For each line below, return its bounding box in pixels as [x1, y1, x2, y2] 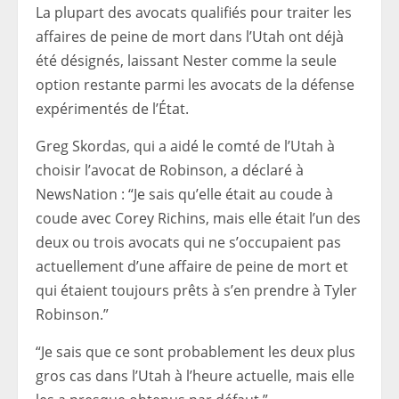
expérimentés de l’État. [36, 99, 189, 118]
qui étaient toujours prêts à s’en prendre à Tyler [36, 281, 357, 300]
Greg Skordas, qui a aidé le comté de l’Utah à [36, 136, 335, 156]
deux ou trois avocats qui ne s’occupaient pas [36, 232, 341, 252]
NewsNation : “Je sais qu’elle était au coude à [36, 184, 333, 204]
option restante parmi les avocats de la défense [36, 75, 354, 94]
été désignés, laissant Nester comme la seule [36, 51, 337, 70]
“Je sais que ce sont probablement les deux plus [36, 342, 355, 362]
